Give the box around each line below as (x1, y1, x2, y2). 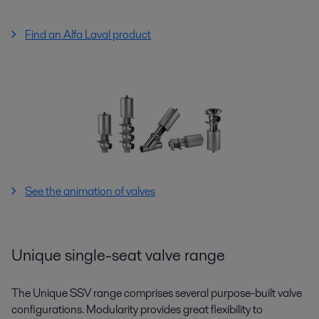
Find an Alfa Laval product (25, 26, 152, 43)
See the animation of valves (25, 182, 156, 199)
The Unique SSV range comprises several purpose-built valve (11, 284, 302, 301)
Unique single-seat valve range (11, 243, 225, 266)
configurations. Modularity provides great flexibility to (11, 300, 263, 318)
